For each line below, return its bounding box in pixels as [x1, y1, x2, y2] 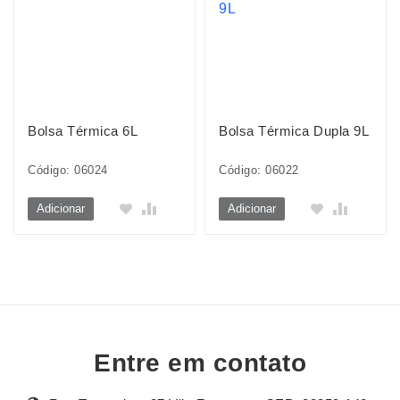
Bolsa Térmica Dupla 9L [219, 123, 369, 138]
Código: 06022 [219, 163, 299, 177]
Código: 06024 [28, 163, 108, 177]
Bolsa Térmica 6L [28, 123, 137, 138]
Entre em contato [94, 349, 306, 378]
